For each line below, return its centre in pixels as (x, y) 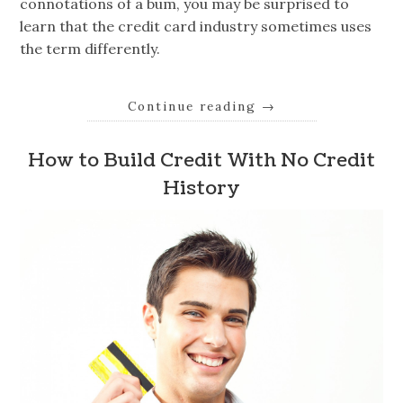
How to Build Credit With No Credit (201, 161)
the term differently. (90, 48)
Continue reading (194, 106)
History (201, 189)
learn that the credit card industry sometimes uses (196, 26)
